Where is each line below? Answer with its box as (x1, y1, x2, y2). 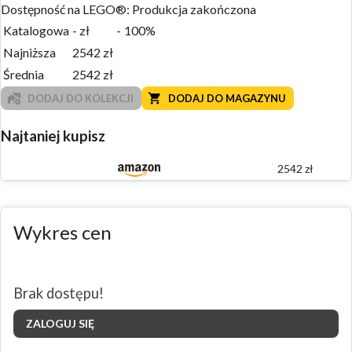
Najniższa (3, 44, 56, 60)
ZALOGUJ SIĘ (26, 316, 94, 330)
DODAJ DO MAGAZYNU (168, 91, 286, 104)
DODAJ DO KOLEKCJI (27, 91, 134, 104)
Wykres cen (13, 221, 112, 244)
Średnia (3, 66, 44, 82)
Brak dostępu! (13, 284, 104, 302)
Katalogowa (3, 22, 69, 38)
